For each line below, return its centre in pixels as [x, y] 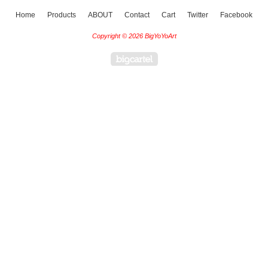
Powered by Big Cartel [205, 57]
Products [62, 15]
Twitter [198, 15]
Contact [137, 15]
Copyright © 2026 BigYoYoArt [134, 36]
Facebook [236, 15]
